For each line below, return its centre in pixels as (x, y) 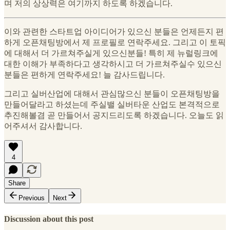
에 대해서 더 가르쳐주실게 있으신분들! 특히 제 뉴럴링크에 (111, 53)
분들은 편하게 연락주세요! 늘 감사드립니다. (84, 75)
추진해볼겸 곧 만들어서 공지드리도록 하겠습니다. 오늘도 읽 (114, 116)
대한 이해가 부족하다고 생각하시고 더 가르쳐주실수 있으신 (113, 64)
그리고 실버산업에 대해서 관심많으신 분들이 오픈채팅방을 (112, 94)
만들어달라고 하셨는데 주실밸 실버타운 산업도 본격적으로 (112, 105)
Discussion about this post (49, 219)
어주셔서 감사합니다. (43, 126)
